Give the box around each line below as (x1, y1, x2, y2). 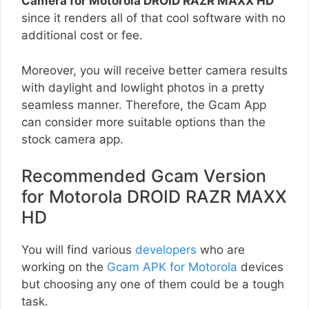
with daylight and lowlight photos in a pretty (21, 80, 264, 94)
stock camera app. (21, 132, 123, 146)
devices (237, 260, 283, 275)
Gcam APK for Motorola (107, 260, 237, 275)
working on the (21, 260, 107, 275)
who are (197, 243, 245, 257)
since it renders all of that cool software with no (21, 11, 286, 26)
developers (135, 243, 197, 257)
